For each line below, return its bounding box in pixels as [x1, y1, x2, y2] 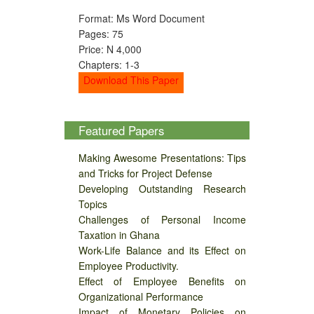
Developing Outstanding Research [78, 182, 247, 196]
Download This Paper [83, 72, 179, 87]
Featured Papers [78, 122, 164, 139]
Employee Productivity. [78, 259, 179, 273]
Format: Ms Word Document [78, 11, 205, 25]
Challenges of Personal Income [78, 212, 247, 227]
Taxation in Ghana [78, 228, 160, 243]
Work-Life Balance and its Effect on [78, 243, 247, 258]
